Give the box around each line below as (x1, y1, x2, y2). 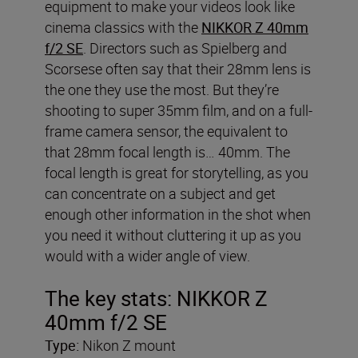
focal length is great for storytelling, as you (45, 162, 308, 182)
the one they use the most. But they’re (45, 79, 279, 99)
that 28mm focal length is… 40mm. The (45, 141, 290, 161)
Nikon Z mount (79, 335, 176, 355)
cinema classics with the (45, 17, 201, 37)
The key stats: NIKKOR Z (45, 284, 268, 312)
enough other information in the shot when (45, 204, 311, 224)
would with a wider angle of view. (45, 245, 250, 265)
